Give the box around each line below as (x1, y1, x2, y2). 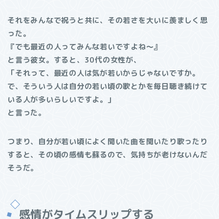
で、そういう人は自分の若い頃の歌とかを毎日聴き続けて (7, 81, 208, 92)
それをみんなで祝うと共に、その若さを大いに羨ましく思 (7, 15, 208, 26)
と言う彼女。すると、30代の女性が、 (7, 55, 141, 66)
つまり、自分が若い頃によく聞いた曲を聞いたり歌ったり (7, 136, 208, 147)
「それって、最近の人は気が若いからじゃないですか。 (7, 68, 200, 79)
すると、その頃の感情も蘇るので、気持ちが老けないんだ (7, 150, 208, 160)
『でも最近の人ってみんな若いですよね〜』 (7, 42, 162, 52)
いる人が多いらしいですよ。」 (7, 94, 115, 105)
